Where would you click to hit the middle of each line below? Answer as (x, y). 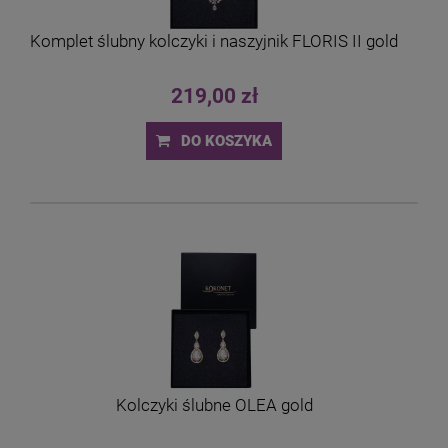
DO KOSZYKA (227, 141)
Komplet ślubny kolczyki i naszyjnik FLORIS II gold (214, 40)
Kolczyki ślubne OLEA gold (214, 405)
